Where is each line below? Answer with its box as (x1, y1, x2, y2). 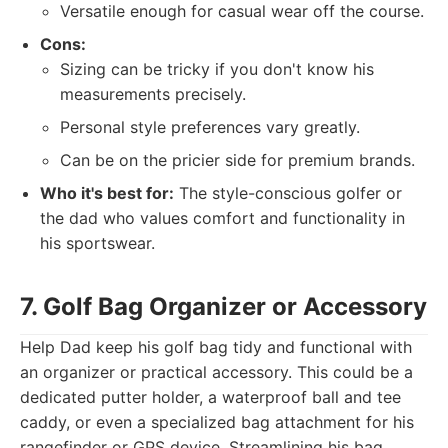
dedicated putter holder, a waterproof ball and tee (20, 387, 401, 407)
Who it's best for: (40, 183, 174, 203)
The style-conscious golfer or (174, 183, 402, 203)
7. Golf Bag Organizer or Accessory (20, 292, 427, 321)
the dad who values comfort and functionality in (40, 208, 405, 228)
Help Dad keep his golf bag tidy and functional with (20, 337, 412, 357)
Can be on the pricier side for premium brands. (60, 150, 415, 170)
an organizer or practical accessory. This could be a (20, 362, 413, 382)
